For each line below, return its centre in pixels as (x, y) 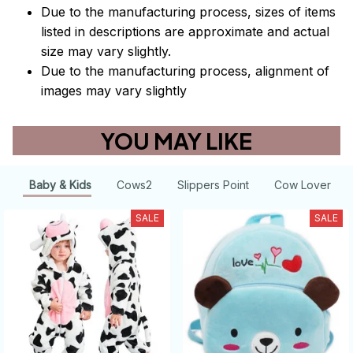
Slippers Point (213, 184)
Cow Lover (302, 184)
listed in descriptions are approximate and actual (185, 32)
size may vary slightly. (106, 52)
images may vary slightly (114, 91)
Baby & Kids (60, 184)
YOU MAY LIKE (176, 141)
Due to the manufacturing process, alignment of (185, 71)
